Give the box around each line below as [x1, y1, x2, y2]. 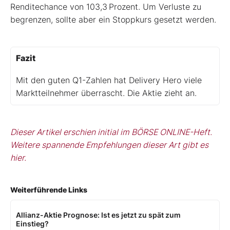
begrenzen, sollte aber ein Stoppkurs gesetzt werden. [10, 14, 216, 25]
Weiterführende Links [10, 185, 87, 194]
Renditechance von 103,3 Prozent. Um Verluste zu [10, 1, 201, 12]
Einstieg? [16, 219, 49, 228]
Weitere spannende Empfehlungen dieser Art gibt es [10, 139, 208, 150]
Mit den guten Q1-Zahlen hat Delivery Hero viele [16, 74, 202, 85]
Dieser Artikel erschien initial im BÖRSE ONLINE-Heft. [10, 126, 212, 137]
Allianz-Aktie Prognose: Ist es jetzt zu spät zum [16, 210, 181, 219]
